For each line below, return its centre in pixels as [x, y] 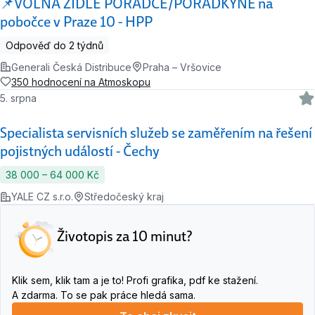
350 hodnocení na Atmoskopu [81, 82]
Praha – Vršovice [182, 67]
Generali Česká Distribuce [71, 67]
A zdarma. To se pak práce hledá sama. [104, 295]
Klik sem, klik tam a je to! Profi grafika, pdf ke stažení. [135, 281]
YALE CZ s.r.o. [42, 197]
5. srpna [22, 98]
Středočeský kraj [124, 197]
